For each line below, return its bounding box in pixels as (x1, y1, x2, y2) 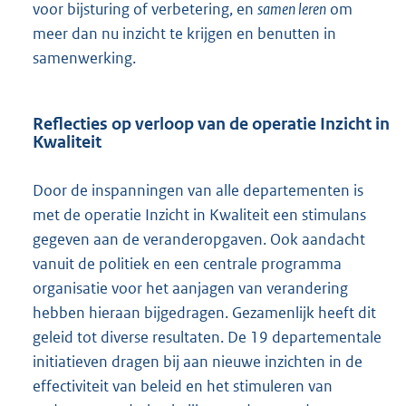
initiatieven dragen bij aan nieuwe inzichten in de (33, 352, 362, 372)
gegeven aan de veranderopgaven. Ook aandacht (33, 229, 365, 250)
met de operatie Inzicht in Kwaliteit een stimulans (33, 205, 366, 226)
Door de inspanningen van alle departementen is (33, 180, 363, 201)
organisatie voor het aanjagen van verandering (33, 278, 348, 299)
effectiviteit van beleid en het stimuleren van (33, 376, 333, 397)
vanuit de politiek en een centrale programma (33, 254, 342, 275)
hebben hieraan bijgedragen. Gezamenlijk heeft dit (33, 303, 376, 324)
